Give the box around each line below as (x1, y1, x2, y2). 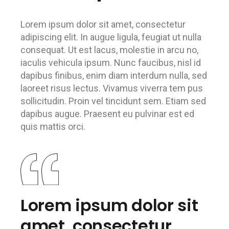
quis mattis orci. (20, 121, 85, 132)
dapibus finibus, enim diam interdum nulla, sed (20, 70, 207, 81)
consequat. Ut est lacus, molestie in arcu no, (20, 44, 198, 55)
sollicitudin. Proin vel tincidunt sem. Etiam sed (20, 96, 206, 106)
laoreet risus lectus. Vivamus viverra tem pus (20, 83, 203, 94)
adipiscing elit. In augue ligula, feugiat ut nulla (20, 32, 201, 42)
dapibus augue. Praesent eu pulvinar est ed (20, 108, 194, 119)
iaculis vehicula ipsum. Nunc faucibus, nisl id (20, 57, 201, 68)
